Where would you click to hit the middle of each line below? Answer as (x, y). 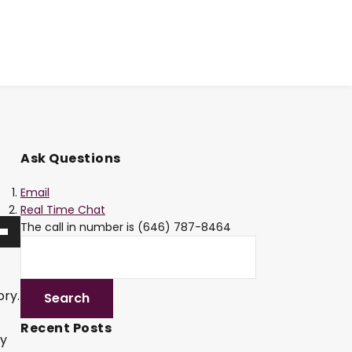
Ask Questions (71, 159)
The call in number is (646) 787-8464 (126, 227)
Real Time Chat (63, 210)
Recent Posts (66, 328)
